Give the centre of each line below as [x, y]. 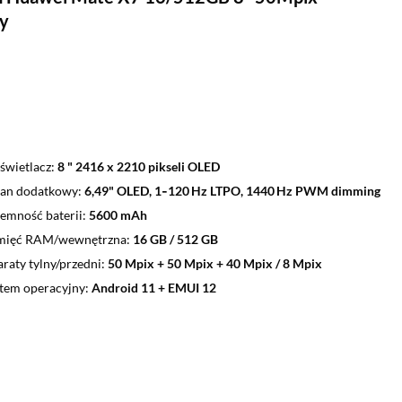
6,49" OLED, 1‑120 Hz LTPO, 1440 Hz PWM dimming [232, 190]
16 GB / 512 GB [175, 239]
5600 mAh [118, 214]
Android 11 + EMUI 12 [153, 287]
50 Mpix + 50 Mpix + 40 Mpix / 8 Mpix [214, 263]
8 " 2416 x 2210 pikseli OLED [138, 166]
